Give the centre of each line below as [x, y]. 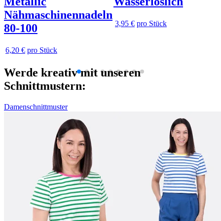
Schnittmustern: [45, 86]
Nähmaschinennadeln [58, 15]
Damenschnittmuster [36, 107]
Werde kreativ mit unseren [72, 73]
